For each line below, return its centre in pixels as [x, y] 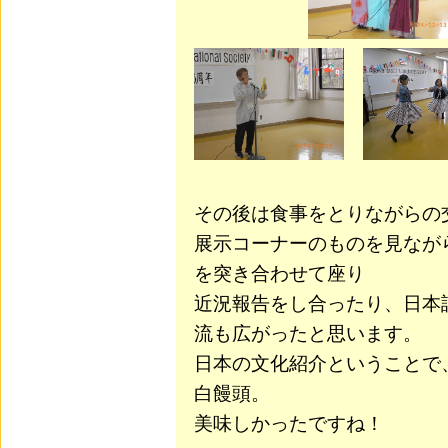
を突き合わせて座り [279, 274]
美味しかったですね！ [289, 424]
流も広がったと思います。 [308, 334]
